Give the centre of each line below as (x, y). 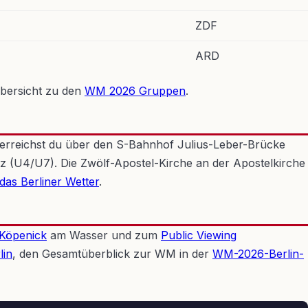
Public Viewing (199, 235)
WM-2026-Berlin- (258, 254)
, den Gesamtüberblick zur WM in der (112, 254)
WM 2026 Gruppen (135, 91)
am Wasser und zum (104, 235)
